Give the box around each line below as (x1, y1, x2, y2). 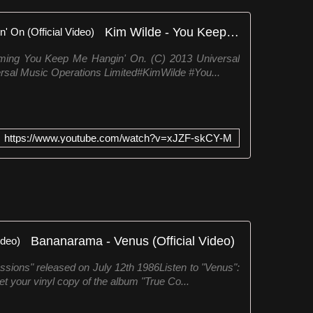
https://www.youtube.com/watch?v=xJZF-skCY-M (4, 132, 232, 144)
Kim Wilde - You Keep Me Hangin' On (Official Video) (226, 24, 239, 39)
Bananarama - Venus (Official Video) (31, 233, 235, 248)
